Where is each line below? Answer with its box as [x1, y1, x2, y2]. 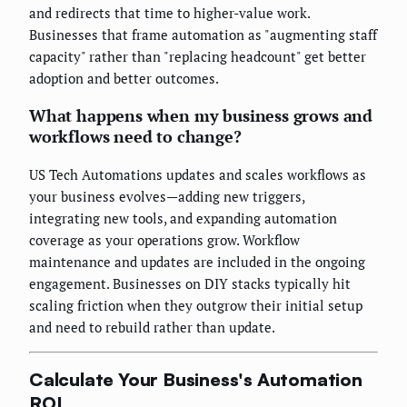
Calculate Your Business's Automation [29, 368, 362, 392]
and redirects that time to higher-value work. [29, 3, 310, 22]
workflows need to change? [29, 124, 242, 147]
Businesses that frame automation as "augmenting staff [29, 25, 377, 44]
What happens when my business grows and [29, 104, 372, 126]
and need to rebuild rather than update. [29, 317, 275, 336]
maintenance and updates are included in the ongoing [29, 252, 365, 271]
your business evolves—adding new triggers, [29, 186, 304, 205]
